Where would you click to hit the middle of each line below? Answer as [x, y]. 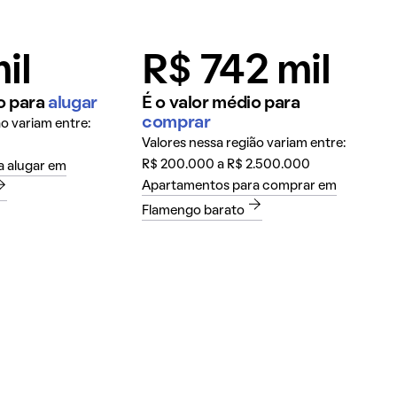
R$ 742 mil [237, 72]
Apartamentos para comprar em [239, 186]
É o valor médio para [221, 103]
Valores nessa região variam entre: [244, 143]
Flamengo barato [193, 210]
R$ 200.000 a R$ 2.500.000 [226, 164]
